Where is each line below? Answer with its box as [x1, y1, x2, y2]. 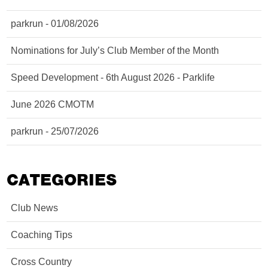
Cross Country [11, 257, 72, 267]
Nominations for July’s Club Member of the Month [11, 45, 220, 56]
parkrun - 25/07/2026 [11, 126, 99, 136]
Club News [11, 203, 59, 213]
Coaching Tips [11, 230, 73, 240]
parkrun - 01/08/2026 [11, 19, 99, 29]
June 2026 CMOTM [11, 99, 95, 109]
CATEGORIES [7, 170, 117, 190]
